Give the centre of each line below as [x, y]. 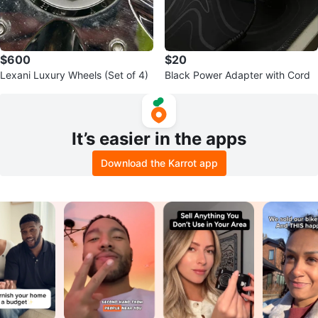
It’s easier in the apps [159, 139]
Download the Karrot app [159, 163]
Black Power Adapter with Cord [237, 75]
